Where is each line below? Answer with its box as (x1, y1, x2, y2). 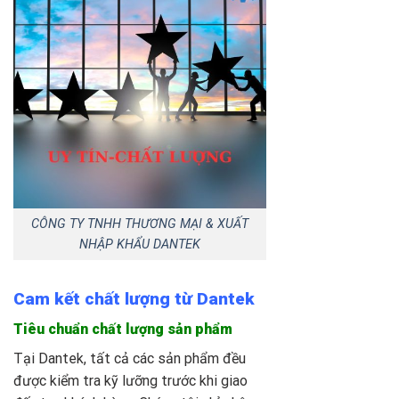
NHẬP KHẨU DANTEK (78, 237, 200, 253)
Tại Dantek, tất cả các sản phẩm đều (13, 350, 246, 368)
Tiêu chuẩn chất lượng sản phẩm (13, 321, 232, 338)
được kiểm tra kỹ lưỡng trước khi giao (13, 372, 248, 390)
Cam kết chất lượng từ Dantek (13, 288, 255, 309)
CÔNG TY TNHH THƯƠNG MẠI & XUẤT (30, 216, 248, 232)
